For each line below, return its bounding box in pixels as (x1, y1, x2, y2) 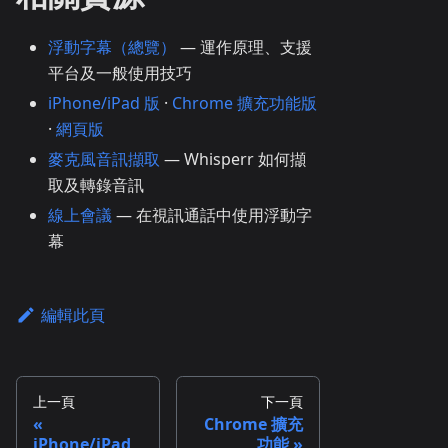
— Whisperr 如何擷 (160, 148, 306, 171)
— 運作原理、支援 (176, 36, 312, 59)
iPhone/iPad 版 (48, 92, 160, 115)
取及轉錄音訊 (48, 174, 144, 197)
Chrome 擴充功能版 (172, 92, 317, 115)
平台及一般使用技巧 (48, 62, 192, 85)
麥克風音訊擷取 (48, 148, 160, 171)
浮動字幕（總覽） (48, 36, 176, 59)
